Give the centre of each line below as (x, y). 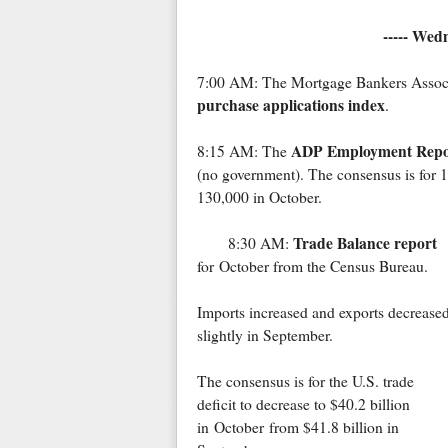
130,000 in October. (264, 197)
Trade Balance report (364, 243)
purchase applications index (290, 105)
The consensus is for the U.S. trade (305, 381)
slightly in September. (264, 335)
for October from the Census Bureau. (312, 266)
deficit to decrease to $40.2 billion (303, 404)
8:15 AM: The (243, 151)
